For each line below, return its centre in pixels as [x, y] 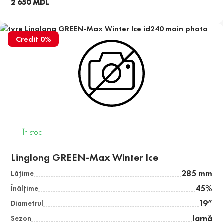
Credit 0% [33, 39]
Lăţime [23, 173]
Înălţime [25, 188]
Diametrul [27, 203]
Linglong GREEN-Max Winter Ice [85, 158]
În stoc [33, 132]
